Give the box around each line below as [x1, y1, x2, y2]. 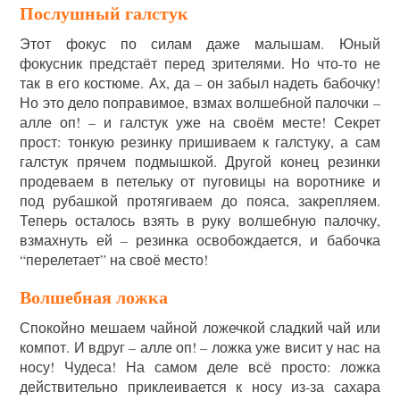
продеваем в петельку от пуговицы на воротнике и [20, 171, 380, 191]
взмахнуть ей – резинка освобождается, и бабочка [20, 230, 380, 250]
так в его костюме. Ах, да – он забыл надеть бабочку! [20, 73, 380, 93]
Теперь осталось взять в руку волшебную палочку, [20, 211, 380, 230]
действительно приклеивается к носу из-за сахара [20, 377, 380, 396]
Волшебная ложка [20, 284, 169, 311]
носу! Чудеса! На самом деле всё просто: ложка [20, 357, 380, 377]
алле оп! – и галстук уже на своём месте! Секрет [20, 112, 380, 132]
